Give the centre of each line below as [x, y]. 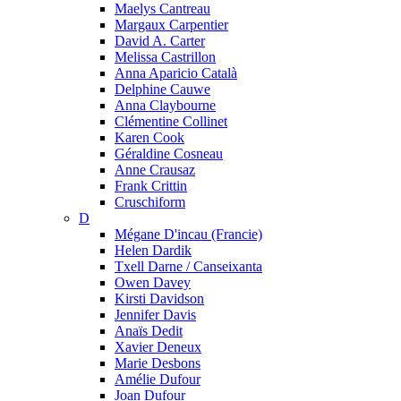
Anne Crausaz [155, 170]
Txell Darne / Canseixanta [188, 266]
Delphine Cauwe [162, 89]
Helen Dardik [153, 250]
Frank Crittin [151, 186]
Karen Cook [149, 137]
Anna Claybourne [165, 105]
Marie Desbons [158, 363]
